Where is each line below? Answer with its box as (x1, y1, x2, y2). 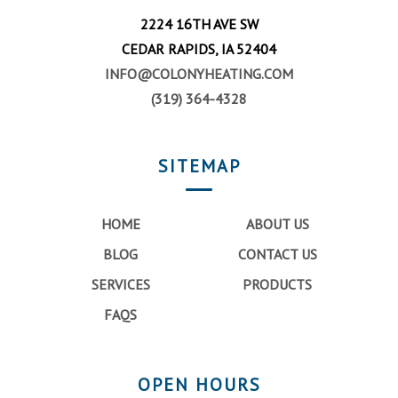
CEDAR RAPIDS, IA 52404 (122, 39, 276, 58)
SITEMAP (157, 154, 241, 178)
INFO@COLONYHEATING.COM (105, 64, 293, 83)
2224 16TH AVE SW (139, 14, 259, 33)
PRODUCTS (243, 275, 313, 293)
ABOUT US (245, 214, 309, 233)
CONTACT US (237, 244, 317, 263)
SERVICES (91, 275, 150, 293)
